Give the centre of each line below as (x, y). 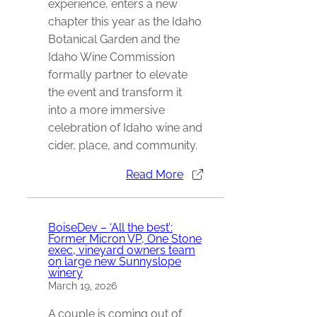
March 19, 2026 (82, 286)
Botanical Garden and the (114, 40)
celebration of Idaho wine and (125, 128)
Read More (155, 175)
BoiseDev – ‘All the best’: (110, 227)
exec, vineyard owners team (122, 250)
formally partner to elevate (118, 75)
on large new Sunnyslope (115, 261)
